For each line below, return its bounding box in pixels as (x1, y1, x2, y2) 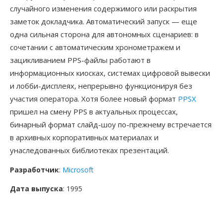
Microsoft (62, 165, 94, 174)
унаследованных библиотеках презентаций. (10, 145, 169, 155)
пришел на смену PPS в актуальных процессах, (10, 107, 178, 116)
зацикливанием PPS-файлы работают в (10, 55, 151, 65)
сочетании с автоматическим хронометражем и (10, 42, 180, 52)
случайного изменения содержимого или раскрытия (10, 3, 197, 13)
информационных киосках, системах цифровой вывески (10, 68, 210, 78)
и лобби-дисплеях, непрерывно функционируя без (10, 81, 192, 91)
